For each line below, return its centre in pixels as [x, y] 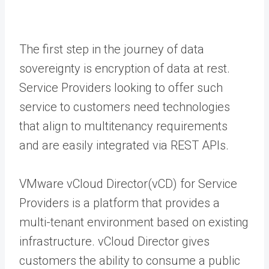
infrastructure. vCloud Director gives [114, 241]
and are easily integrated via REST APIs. [124, 145]
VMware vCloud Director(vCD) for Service [128, 183]
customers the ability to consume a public [130, 260]
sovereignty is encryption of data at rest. [125, 68]
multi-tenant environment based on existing [134, 222]
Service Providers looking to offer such [121, 87]
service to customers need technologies [125, 107]
